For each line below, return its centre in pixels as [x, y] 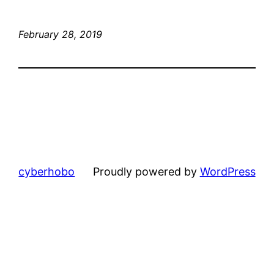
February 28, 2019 [61, 34]
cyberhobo [47, 171]
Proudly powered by [146, 171]
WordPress [228, 171]
